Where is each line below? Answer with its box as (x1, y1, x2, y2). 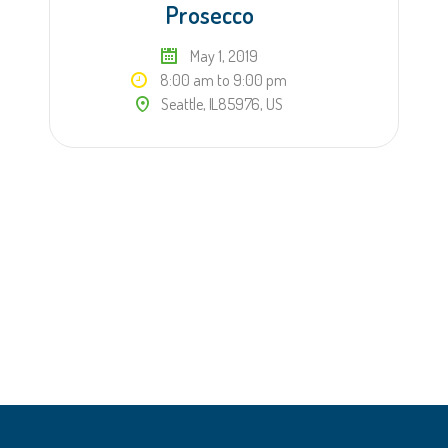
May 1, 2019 (186, 45, 258, 66)
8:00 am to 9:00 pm (157, 69, 287, 90)
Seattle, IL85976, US (158, 93, 283, 114)
